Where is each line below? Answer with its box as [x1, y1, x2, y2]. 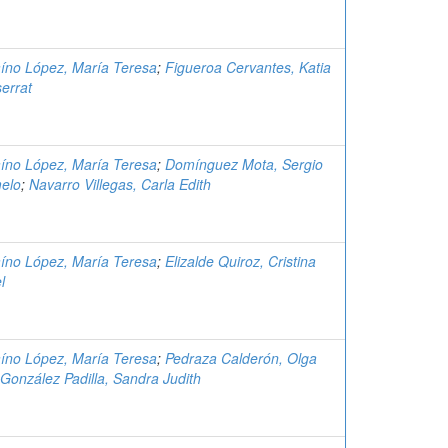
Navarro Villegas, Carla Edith [29, 174, 211, 194]
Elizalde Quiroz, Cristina [165, 251, 316, 271]
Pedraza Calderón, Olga [165, 348, 317, 368]
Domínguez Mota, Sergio [165, 154, 323, 174]
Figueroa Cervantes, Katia [165, 57, 331, 77]
